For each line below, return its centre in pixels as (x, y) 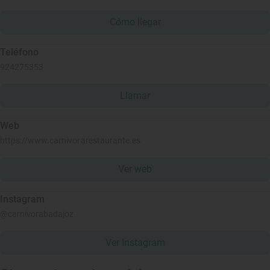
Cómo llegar (135, 22)
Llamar (135, 96)
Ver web (135, 169)
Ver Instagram (135, 243)
